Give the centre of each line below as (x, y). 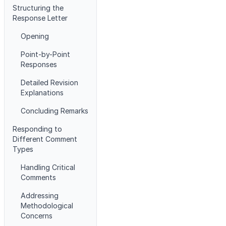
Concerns (37, 216)
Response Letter (40, 18)
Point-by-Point (45, 54)
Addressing (40, 195)
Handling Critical (48, 167)
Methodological (47, 206)
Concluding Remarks (54, 111)
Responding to (37, 129)
